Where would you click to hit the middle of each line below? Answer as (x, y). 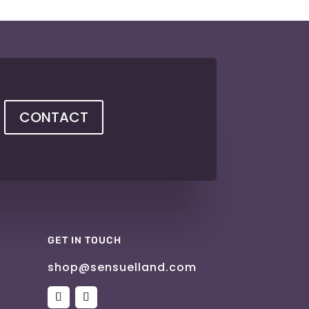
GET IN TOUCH (84, 241)
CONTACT (54, 118)
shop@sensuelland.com (122, 268)
